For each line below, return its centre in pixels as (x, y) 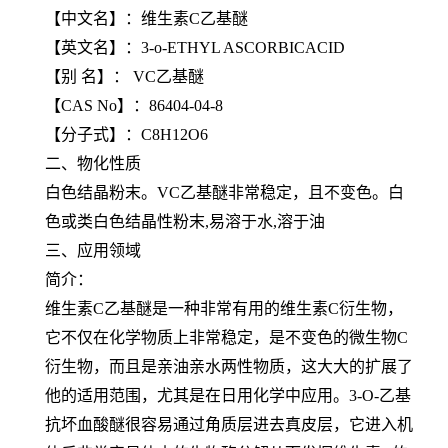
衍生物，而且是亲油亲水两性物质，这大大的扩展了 (229, 366)
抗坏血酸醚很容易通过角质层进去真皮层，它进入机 (229, 424)
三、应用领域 (93, 250)
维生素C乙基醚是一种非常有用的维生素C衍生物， (224, 308)
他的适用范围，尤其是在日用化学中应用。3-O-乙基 (228, 395)
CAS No (89, 105)
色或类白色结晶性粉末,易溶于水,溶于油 (185, 221)
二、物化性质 (93, 163)
